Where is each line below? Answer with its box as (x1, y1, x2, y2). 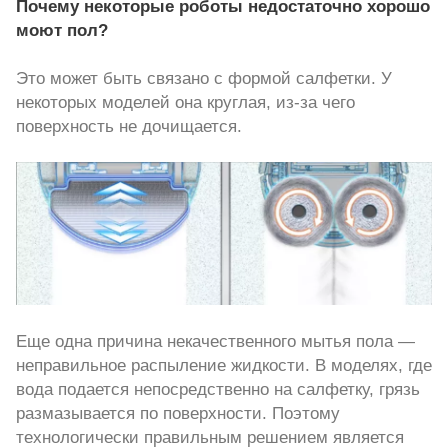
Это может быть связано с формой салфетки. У (16, 68, 392, 89)
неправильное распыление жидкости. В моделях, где (16, 355, 432, 376)
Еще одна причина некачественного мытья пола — (16, 331, 415, 352)
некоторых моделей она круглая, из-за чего (16, 92, 355, 113)
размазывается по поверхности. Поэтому (16, 403, 340, 424)
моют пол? (16, 20, 108, 41)
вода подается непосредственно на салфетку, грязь (16, 379, 420, 400)
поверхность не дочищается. (16, 116, 242, 137)
